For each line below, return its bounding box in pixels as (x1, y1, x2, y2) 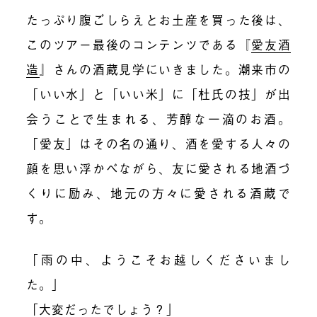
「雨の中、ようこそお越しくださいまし (26, 250, 291, 269)
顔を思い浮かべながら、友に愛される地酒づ (26, 159, 291, 178)
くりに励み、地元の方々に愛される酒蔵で (26, 184, 291, 202)
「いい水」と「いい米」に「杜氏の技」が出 (26, 85, 291, 103)
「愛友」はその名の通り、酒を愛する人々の (26, 134, 291, 153)
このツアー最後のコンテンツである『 (26, 35, 252, 54)
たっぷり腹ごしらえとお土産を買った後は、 (26, 11, 291, 29)
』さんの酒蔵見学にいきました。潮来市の (40, 60, 291, 79)
